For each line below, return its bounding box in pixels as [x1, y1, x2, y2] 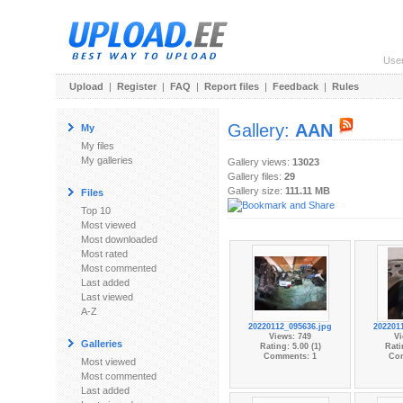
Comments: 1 [264, 352, 317, 361]
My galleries [81, 155, 133, 166]
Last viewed [81, 291, 133, 302]
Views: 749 [269, 332, 311, 341]
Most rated [81, 248, 128, 259]
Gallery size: [228, 185, 285, 196]
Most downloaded [81, 234, 157, 245]
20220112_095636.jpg [248, 322, 332, 331]
